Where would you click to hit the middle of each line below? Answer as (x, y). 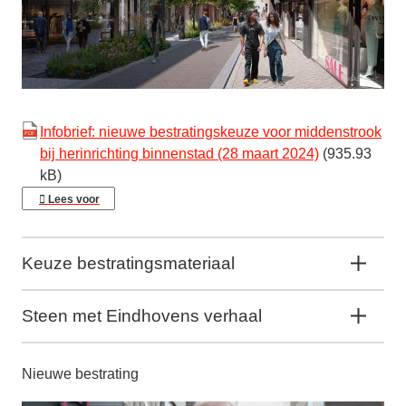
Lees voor (74, 199)
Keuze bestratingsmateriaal (128, 263)
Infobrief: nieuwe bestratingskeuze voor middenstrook (211, 131)
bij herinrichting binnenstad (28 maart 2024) (179, 153)
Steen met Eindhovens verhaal (142, 315)
